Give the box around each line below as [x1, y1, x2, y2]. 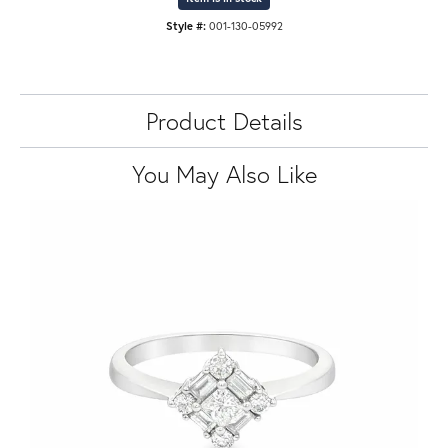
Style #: [165, 18, 206, 33]
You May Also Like [131, 158, 317, 190]
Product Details [145, 105, 303, 137]
